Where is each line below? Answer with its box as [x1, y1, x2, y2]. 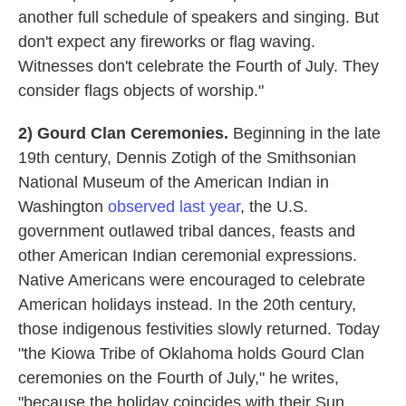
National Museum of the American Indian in [18, 173, 329, 192]
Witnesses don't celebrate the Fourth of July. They [18, 57, 379, 76]
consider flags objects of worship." [18, 82, 264, 101]
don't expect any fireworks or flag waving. [18, 33, 315, 52]
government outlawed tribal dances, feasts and [18, 222, 355, 241]
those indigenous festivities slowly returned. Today [18, 320, 380, 339]
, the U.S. [240, 198, 308, 217]
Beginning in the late [228, 124, 381, 143]
